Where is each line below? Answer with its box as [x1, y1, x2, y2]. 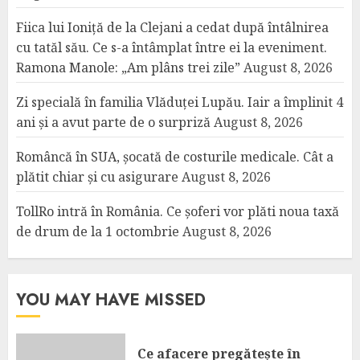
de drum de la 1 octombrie [16, 223, 179, 240]
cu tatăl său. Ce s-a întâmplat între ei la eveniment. [16, 39, 327, 56]
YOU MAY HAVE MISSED [16, 288, 206, 312]
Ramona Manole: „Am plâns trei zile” [16, 59, 240, 76]
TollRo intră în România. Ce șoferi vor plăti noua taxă [16, 202, 339, 220]
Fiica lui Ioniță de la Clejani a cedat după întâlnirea [16, 18, 329, 36]
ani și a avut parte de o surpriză [16, 113, 211, 131]
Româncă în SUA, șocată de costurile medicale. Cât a [16, 148, 333, 166]
